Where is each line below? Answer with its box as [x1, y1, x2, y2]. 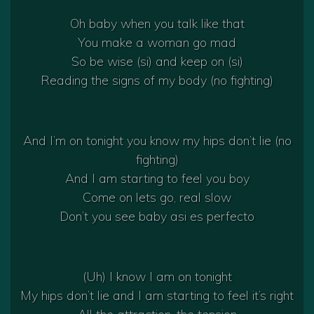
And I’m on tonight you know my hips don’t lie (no [22, 132, 292, 149]
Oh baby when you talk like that [69, 15, 245, 32]
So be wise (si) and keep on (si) [71, 53, 243, 70]
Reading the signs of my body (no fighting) [41, 72, 273, 89]
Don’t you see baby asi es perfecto [60, 208, 254, 225]
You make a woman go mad [78, 34, 236, 51]
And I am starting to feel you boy [64, 170, 250, 187]
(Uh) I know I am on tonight [82, 268, 232, 285]
